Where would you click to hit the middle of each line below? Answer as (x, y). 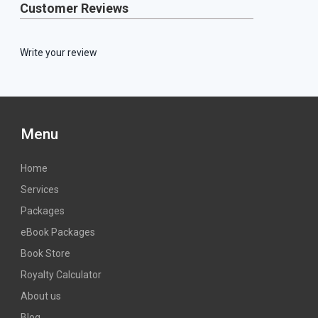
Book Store (45, 253)
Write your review (59, 52)
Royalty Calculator (61, 274)
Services (40, 189)
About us (41, 296)
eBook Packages (58, 232)
